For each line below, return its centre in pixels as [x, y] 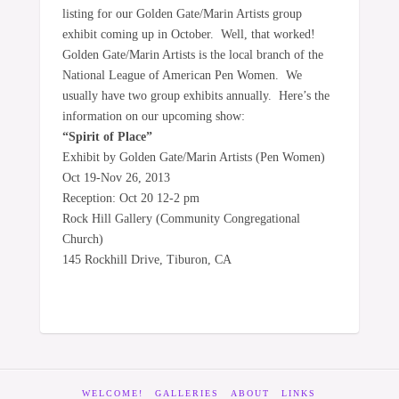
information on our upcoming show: [153, 116]
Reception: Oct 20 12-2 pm [130, 198]
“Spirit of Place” [109, 136]
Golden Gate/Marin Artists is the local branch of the [192, 54]
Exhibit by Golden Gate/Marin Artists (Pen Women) [193, 157]
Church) [82, 239]
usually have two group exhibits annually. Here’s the [195, 95]
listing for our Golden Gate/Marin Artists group [182, 13]
